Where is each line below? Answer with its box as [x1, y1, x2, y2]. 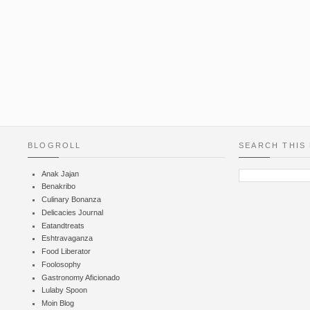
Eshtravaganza [42, 234, 93, 243]
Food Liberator [42, 247, 91, 256]
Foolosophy [42, 259, 81, 268]
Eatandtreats [42, 221, 84, 230]
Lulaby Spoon [42, 286, 87, 295]
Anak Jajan [42, 169, 79, 178]
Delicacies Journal [42, 208, 103, 217]
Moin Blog [42, 299, 74, 308]
